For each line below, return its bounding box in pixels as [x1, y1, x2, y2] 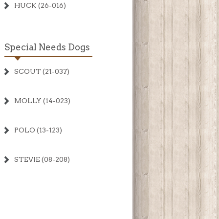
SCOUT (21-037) [14, 67, 69, 75]
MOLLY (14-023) [14, 97, 70, 105]
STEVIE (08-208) [14, 155, 70, 163]
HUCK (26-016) [14, 1, 66, 9]
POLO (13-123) [14, 126, 62, 134]
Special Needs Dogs [4, 42, 90, 52]
